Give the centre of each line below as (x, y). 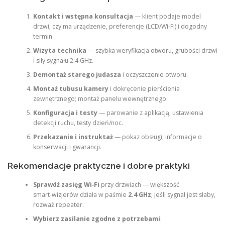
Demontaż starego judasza (77, 74)
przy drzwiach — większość (139, 185)
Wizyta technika (60, 50)
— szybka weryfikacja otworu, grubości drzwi (152, 50)
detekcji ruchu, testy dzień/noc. (78, 123)
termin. (43, 36)
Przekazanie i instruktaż (73, 137)
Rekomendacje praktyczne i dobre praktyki (99, 165)
